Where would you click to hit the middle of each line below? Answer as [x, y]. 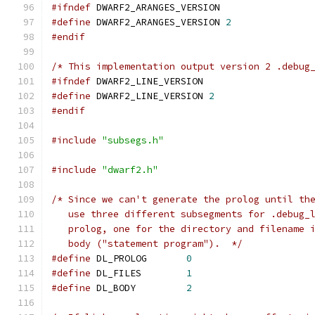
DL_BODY [161, 288]
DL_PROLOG [167, 258]
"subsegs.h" [133, 140]
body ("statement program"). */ [147, 244]
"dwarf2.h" [130, 170]
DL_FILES [164, 273]
